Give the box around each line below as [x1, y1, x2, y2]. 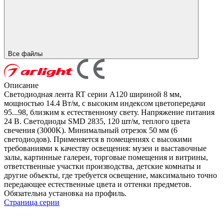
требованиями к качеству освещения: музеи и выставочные [4, 143, 206, 152]
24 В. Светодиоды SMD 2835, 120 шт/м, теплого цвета [4, 116, 190, 125]
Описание [4, 80, 38, 89]
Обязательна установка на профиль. [4, 188, 126, 197]
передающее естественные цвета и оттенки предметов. [4, 179, 191, 188]
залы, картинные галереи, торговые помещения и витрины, [4, 152, 208, 161]
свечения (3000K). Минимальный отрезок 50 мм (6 [4, 125, 177, 134]
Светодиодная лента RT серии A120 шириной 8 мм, [4, 89, 181, 98]
